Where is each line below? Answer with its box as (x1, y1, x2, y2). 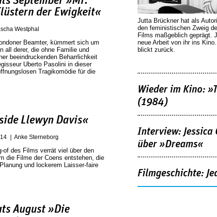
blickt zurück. (138, 46, 175, 53)
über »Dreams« (138, 139, 203, 150)
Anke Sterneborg (14, 134, 59, 140)
